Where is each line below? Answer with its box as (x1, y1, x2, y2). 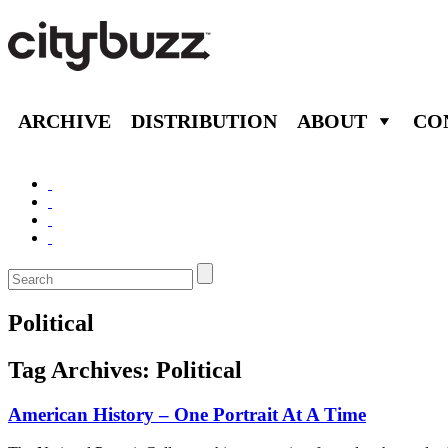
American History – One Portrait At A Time (8, 403, 366, 425)
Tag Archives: (8, 356, 156, 383)
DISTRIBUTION (131, 109, 277, 132)
